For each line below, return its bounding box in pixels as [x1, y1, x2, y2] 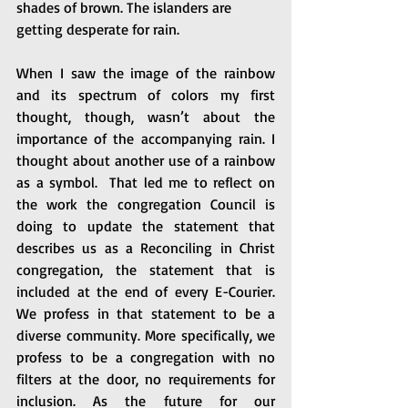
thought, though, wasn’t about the [16, 107, 275, 126]
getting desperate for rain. [16, 20, 179, 38]
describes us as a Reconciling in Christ [16, 239, 275, 257]
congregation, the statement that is [16, 260, 275, 279]
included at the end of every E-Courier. [16, 282, 275, 301]
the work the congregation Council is [16, 195, 275, 213]
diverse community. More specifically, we [16, 326, 275, 344]
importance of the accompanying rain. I [16, 129, 275, 148]
